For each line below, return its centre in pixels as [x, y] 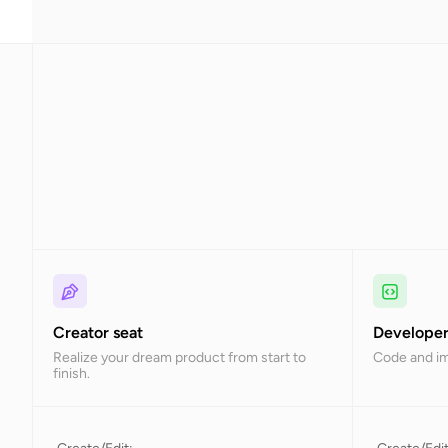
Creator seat [98, 332]
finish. [71, 373]
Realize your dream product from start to [179, 357]
